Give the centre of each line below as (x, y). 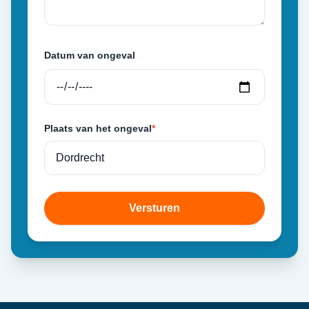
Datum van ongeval (90, 55)
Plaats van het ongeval (98, 128)
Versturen (154, 208)
